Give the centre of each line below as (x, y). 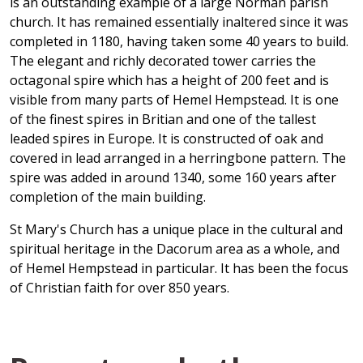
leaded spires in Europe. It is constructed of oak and (167, 138)
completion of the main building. (108, 196)
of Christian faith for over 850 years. (120, 287)
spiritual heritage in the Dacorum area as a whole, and (175, 248)
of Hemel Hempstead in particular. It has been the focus (179, 268)
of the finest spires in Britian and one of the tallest (163, 119)
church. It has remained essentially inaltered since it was (179, 21)
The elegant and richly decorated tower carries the (163, 60)
